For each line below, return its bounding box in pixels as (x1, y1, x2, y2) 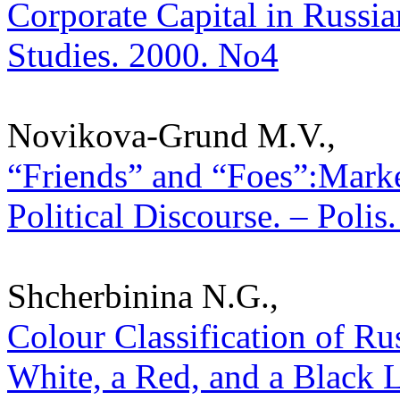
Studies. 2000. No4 (7, 35, 279, 74)
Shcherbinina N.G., (7, 276, 279, 315)
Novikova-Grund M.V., (7, 115, 336, 154)
